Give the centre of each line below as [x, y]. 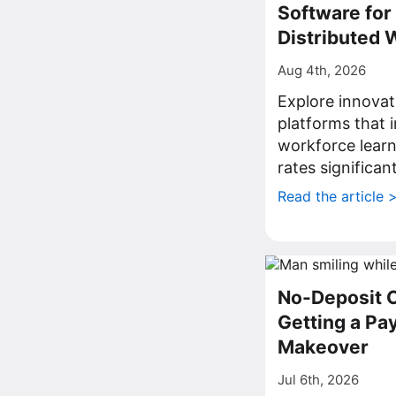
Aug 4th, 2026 [322, 70]
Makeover [323, 347]
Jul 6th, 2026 [318, 380]
